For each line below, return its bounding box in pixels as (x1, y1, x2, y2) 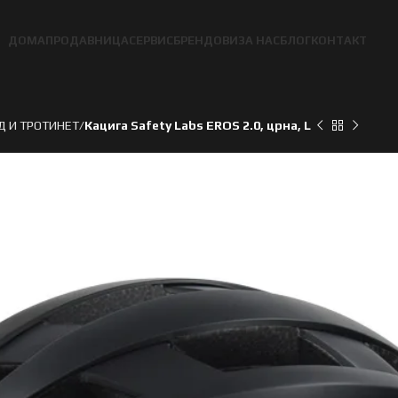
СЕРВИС (128, 33, 173, 47)
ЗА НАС (237, 33, 280, 47)
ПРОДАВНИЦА (44, 33, 129, 47)
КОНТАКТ (310, 33, 367, 47)
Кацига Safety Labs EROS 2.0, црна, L (84, 118, 311, 132)
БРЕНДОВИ (172, 33, 238, 47)
